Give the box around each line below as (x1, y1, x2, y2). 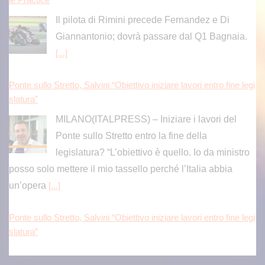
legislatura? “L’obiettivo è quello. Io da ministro (55, 147, 250, 157)
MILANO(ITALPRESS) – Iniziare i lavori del (55, 114, 237, 124)
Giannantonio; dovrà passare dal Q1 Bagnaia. (55, 31, 247, 41)
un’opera (9, 180, 49, 190)
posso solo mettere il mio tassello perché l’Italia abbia (9, 163, 232, 174)
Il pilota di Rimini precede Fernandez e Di (55, 14, 230, 25)
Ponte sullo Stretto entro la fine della (55, 130, 207, 141)
